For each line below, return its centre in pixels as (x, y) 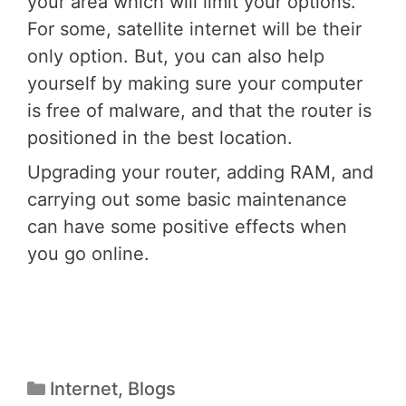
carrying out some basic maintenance (187, 199)
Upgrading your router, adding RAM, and (200, 172)
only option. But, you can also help (176, 56)
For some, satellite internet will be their (194, 29)
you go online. (88, 253)
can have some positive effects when (187, 226)
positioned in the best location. (160, 137)
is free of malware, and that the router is (199, 110)
